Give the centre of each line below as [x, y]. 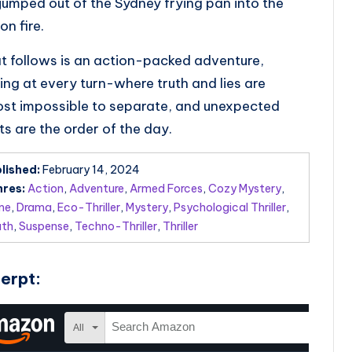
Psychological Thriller [229, 207]
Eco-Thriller [88, 207]
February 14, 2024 [91, 169]
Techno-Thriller [115, 226]
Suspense [44, 226]
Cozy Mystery [244, 188]
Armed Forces [166, 188]
